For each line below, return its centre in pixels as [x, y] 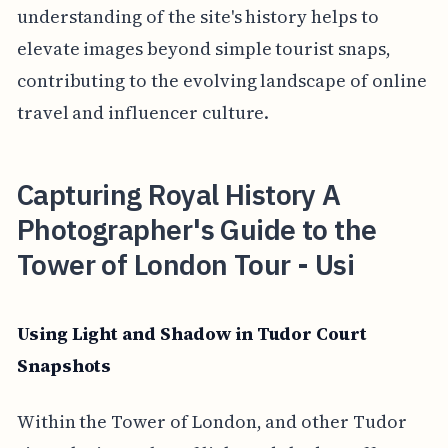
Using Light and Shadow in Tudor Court [192, 333]
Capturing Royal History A [178, 194]
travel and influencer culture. [143, 112]
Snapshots [64, 365]
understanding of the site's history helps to [197, 16]
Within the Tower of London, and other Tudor [211, 421]
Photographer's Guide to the [196, 229]
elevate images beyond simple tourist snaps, [203, 48]
